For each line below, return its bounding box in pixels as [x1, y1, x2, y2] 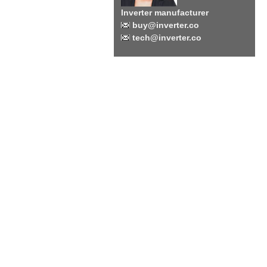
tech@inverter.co [130, 33, 201, 42]
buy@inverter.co [130, 20, 199, 30]
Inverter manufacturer [121, 8, 209, 17]
